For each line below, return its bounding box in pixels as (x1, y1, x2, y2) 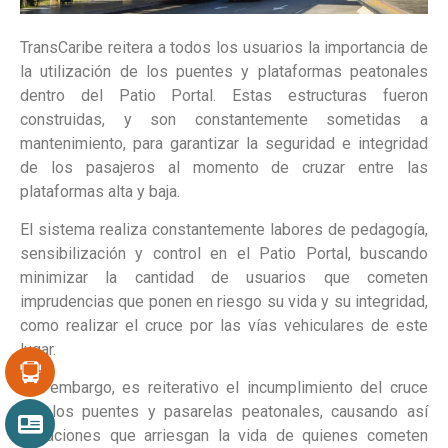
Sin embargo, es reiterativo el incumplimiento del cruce (20, 378, 428, 398)
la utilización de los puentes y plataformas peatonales (20, 61, 428, 81)
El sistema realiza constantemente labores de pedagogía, (20, 220, 428, 240)
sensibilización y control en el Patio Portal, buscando (20, 244, 428, 264)
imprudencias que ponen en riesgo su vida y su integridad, (20, 292, 428, 312)
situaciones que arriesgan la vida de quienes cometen (20, 426, 428, 446)
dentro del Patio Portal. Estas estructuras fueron (20, 85, 428, 105)
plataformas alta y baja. (20, 181, 180, 201)
